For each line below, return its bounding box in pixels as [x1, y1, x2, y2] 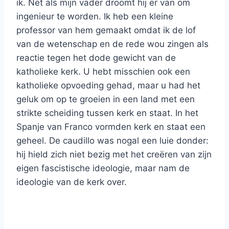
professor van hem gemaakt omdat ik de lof [16, 25, 196, 36]
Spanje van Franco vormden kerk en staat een [16, 122, 205, 132]
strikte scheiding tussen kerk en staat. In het [16, 108, 198, 119]
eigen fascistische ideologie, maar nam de [16, 163, 190, 174]
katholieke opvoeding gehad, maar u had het [16, 80, 200, 91]
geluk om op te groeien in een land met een [16, 94, 195, 105]
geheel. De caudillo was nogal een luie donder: [16, 135, 209, 146]
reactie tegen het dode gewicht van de [16, 53, 176, 63]
